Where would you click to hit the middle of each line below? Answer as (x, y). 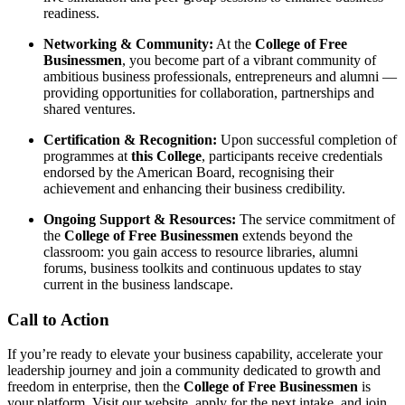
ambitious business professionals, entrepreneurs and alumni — (220, 76)
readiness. (71, 13)
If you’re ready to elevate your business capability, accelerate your (195, 354)
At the (234, 44)
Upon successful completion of (307, 140)
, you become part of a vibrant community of (249, 60)
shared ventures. (89, 109)
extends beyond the (296, 235)
